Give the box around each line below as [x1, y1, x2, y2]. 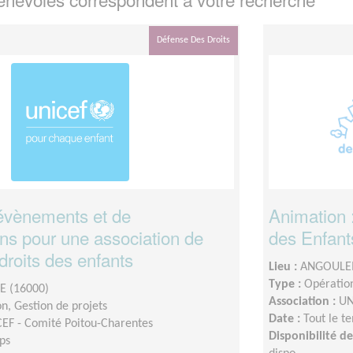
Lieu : [269, 260, 300, 273]
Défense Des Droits [157, 35, 230, 45]
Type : [269, 277, 304, 291]
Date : [269, 312, 303, 325]
